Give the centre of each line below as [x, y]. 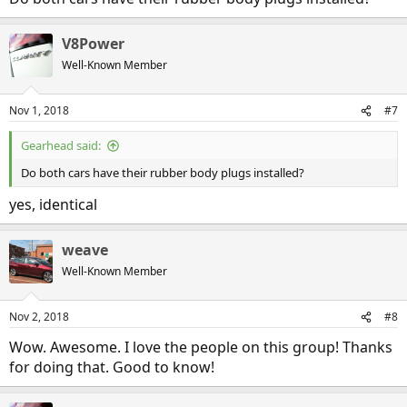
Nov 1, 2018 [39, 110]
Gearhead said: [61, 145]
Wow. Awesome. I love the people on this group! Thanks [201, 347]
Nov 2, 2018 [39, 317]
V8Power [93, 44]
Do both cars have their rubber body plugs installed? [163, 173]
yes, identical [53, 204]
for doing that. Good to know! [112, 367]
